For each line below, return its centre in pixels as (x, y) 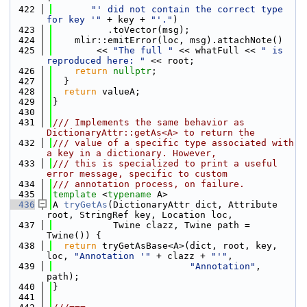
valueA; (119, 91)
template (75, 194)
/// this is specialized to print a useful (165, 163)
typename (130, 194)
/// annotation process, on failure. (149, 184)
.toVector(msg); (121, 30)
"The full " (143, 50)
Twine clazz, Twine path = (151, 225)
